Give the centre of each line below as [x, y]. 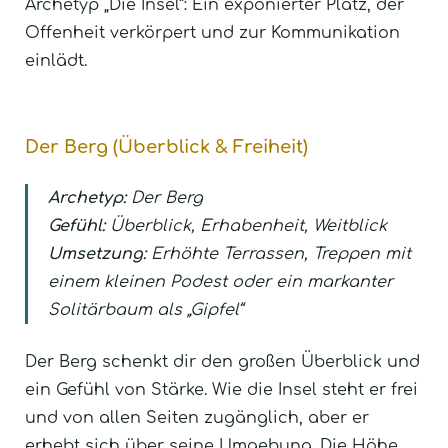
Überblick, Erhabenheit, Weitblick [246, 226]
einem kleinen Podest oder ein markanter [220, 282]
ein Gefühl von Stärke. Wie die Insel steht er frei [221, 390]
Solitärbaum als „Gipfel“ [145, 310]
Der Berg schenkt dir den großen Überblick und [222, 362]
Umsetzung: [97, 254]
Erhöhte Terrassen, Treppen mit [278, 254]
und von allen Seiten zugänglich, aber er [197, 418]
